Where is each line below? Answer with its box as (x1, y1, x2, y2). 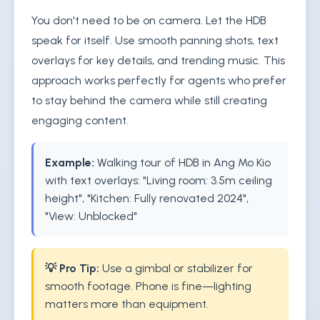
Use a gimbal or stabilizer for (99, 261, 253, 275)
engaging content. (31, 114, 129, 127)
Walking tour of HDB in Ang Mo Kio (94, 156, 271, 169)
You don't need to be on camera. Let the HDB (31, 14, 266, 27)
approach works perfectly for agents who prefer (31, 74, 286, 87)
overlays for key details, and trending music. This (31, 54, 285, 67)
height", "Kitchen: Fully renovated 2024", (45, 191, 249, 205)
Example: (45, 156, 94, 169)
